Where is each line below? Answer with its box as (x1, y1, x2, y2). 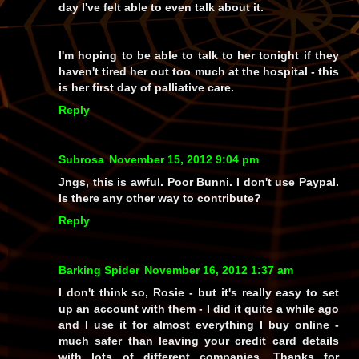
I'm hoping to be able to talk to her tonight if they (58, 49, 339, 63)
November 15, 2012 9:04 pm (109, 153, 259, 167)
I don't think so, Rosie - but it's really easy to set (58, 286, 339, 300)
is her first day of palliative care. (58, 81, 234, 95)
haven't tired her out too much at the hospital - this (58, 65, 339, 79)
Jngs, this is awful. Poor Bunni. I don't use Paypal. (58, 175, 339, 189)
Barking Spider (58, 264, 139, 277)
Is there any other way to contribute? (58, 192, 261, 205)
